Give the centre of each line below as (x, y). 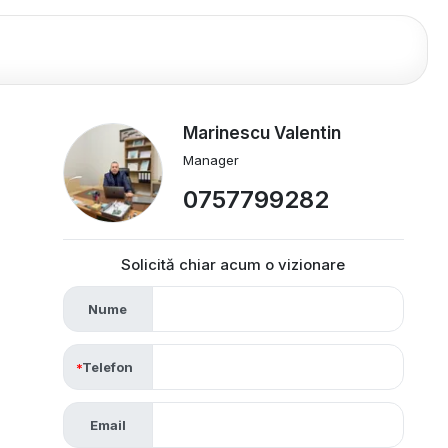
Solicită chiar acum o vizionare (233, 264)
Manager (210, 160)
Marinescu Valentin (261, 133)
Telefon (108, 367)
